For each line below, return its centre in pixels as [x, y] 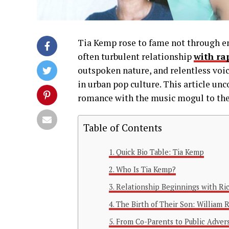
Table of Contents [123, 127]
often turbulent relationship [136, 56]
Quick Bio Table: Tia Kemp [160, 152]
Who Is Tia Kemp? [146, 169]
